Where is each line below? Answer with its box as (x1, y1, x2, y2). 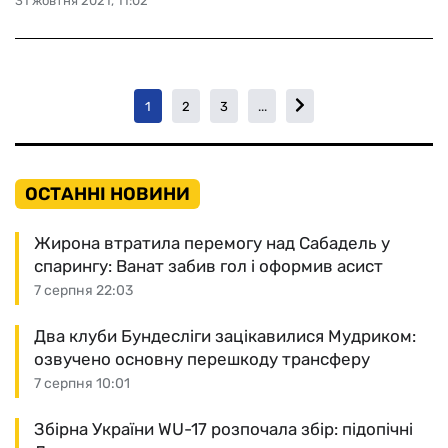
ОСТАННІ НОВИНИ (25, 183, 190, 205)
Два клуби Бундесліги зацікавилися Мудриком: (34, 326, 416, 346)
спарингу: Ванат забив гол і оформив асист (34, 256, 383, 276)
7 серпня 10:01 (34, 375, 130, 392)
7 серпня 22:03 (34, 282, 133, 299)
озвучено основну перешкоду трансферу (34, 349, 370, 369)
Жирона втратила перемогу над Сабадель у (34, 233, 390, 253)
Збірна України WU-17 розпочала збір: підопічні (34, 419, 413, 439)
